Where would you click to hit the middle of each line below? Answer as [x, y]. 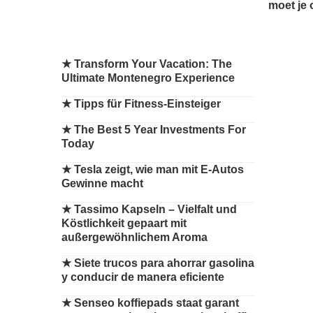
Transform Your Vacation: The [153, 64]
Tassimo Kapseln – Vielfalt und [155, 209]
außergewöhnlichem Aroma [134, 237]
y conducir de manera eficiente [143, 277]
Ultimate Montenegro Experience [148, 78]
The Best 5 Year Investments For [160, 130]
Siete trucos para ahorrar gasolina [164, 263]
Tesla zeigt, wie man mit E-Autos [159, 169]
